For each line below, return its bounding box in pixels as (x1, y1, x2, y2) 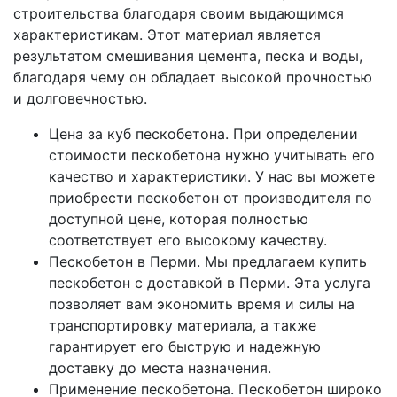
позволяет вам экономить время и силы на (49, 294, 354, 313)
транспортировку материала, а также (49, 315, 316, 334)
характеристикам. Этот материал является (13, 25, 321, 43)
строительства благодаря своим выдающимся (13, 4, 344, 22)
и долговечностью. (13, 89, 147, 107)
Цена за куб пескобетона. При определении (49, 124, 358, 143)
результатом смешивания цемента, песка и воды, (13, 46, 362, 65)
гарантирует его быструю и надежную (49, 337, 321, 355)
